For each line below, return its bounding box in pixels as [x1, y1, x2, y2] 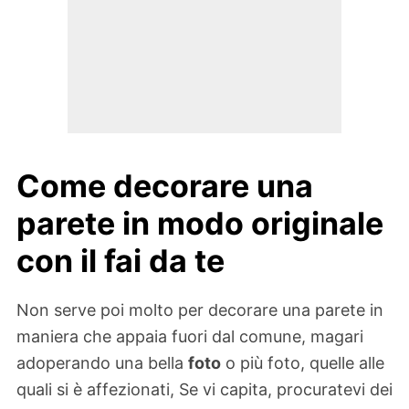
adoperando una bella [16, 352, 188, 372]
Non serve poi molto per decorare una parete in [16, 299, 383, 320]
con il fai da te [16, 242, 225, 280]
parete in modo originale [16, 204, 383, 243]
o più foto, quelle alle [221, 352, 384, 372]
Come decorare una [16, 167, 313, 205]
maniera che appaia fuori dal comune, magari [16, 326, 363, 346]
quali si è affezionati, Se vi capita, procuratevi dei [16, 379, 393, 399]
